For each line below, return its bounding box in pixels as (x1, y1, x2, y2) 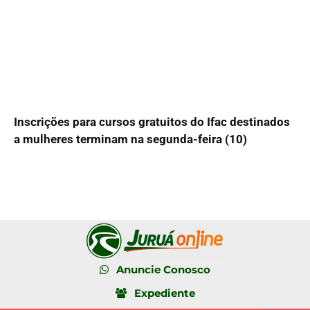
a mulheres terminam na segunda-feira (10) (14, 131, 247, 146)
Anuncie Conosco (116, 262, 210, 276)
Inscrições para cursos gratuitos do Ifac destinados (14, 114, 290, 129)
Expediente (134, 286, 195, 300)
